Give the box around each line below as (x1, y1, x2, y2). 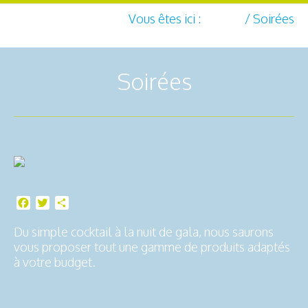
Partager (69, 196, 109, 210)
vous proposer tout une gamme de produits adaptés (14, 239, 291, 254)
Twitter (49, 196, 86, 210)
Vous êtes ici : (129, 11, 201, 27)
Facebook (30, 196, 79, 210)
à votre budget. (14, 254, 96, 269)
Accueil (203, 11, 242, 27)
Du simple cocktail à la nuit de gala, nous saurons (14, 223, 274, 239)
